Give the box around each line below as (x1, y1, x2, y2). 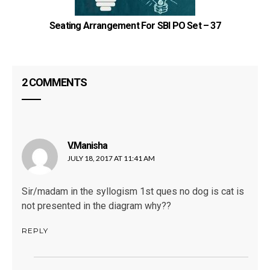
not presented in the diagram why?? (22, 200, 171, 212)
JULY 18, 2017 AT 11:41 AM (67, 154, 155, 163)
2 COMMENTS (22, 76, 87, 89)
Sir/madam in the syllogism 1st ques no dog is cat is (22, 186, 244, 198)
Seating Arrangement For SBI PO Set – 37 (49, 20, 221, 32)
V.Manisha (67, 140, 107, 152)
